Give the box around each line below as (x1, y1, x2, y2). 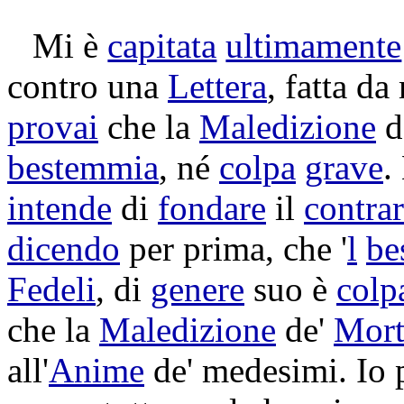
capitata (107, 26, 217, 65)
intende (7, 188, 112, 227)
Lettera (168, 67, 267, 106)
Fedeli (7, 270, 96, 308)
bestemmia (7, 148, 159, 187)
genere (151, 270, 244, 308)
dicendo (7, 229, 120, 268)
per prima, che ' (120, 229, 347, 268)
